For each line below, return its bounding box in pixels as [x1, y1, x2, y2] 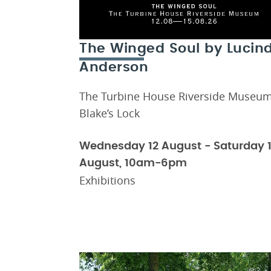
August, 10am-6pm [79, 157, 187, 169]
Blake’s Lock [79, 105, 140, 120]
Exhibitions [79, 172, 135, 188]
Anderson [79, 60, 148, 74]
